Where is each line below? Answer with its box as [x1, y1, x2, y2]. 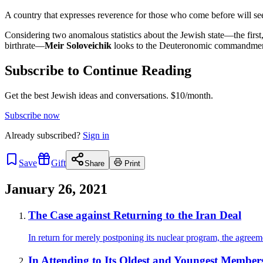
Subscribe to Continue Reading [5, 62, 191, 78]
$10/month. [168, 90, 213, 100]
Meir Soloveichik [45, 40, 112, 50]
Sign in [83, 130, 109, 140]
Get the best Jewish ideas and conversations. [5, 90, 168, 100]
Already [5, 130, 37, 140]
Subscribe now [5, 110, 60, 120]
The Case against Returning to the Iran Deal [28, 208, 241, 221]
